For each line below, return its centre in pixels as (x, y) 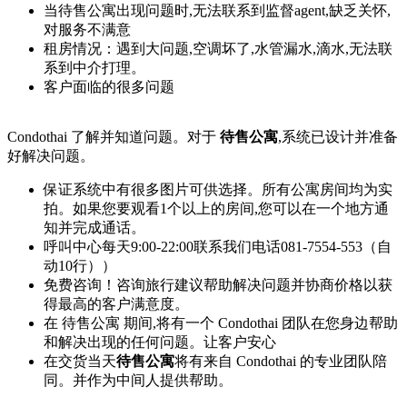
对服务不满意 (87, 30)
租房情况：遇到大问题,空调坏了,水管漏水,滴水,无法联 (218, 49)
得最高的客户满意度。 (116, 304)
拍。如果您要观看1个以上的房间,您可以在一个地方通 (216, 209)
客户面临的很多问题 (109, 87)
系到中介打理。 (94, 68)
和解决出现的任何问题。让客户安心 (160, 342)
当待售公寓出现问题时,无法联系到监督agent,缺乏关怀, (217, 11)
